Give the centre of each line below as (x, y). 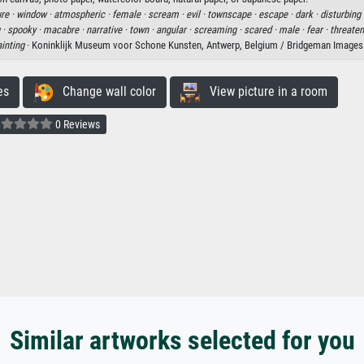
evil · (196, 15)
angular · (175, 30)
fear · (318, 30)
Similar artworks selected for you (182, 341)
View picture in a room (263, 92)
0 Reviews (76, 125)
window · (35, 15)
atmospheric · (82, 15)
